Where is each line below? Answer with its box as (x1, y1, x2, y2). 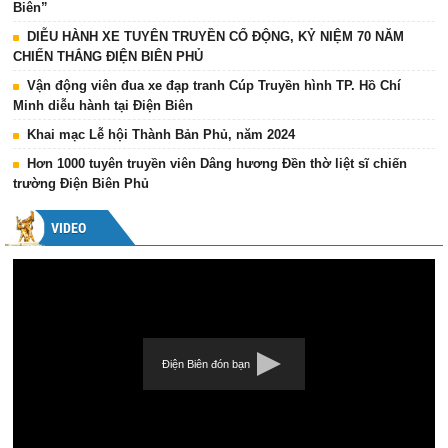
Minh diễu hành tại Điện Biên (13, 98, 193, 114)
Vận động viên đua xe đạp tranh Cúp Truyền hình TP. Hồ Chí (27, 78, 401, 94)
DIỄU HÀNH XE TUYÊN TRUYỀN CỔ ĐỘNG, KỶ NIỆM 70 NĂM (27, 29, 404, 45)
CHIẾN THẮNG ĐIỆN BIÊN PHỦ (13, 49, 203, 65)
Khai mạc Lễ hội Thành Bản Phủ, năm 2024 (27, 127, 295, 143)
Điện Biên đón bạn (162, 358, 250, 371)
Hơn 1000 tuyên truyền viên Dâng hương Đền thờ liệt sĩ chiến (27, 156, 407, 172)
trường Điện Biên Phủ (13, 176, 149, 192)
